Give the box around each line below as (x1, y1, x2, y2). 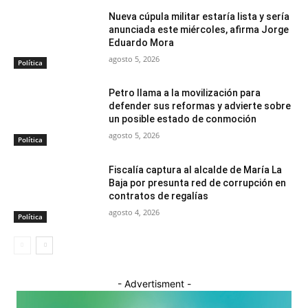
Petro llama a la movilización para (109, 87, 261, 99)
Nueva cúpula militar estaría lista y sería (109, 10, 290, 22)
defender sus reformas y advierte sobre (109, 100, 291, 112)
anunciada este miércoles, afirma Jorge (109, 23, 289, 35)
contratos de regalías (109, 190, 209, 202)
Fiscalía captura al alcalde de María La (109, 164, 283, 176)
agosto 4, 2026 (109, 207, 160, 218)
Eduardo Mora (109, 36, 175, 48)
